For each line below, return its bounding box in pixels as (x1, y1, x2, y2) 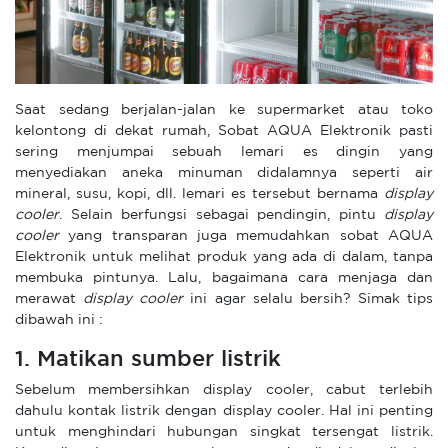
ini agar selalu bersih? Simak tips (183, 293, 433, 305)
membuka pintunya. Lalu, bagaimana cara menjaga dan (15, 272, 433, 284)
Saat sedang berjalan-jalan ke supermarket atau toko (15, 104, 433, 116)
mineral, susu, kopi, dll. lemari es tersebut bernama (15, 188, 384, 200)
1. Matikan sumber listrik (15, 350, 281, 369)
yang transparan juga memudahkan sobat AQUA (59, 230, 433, 242)
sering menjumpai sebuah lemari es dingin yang (15, 146, 433, 158)
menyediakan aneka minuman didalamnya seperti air (15, 167, 433, 179)
